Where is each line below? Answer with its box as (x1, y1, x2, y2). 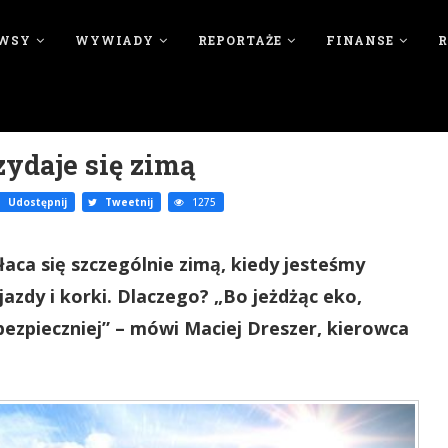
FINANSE (325, 32, 394, 48)
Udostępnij (5, 195, 67, 209)
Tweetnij (102, 195, 153, 209)
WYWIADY (74, 32, 154, 48)
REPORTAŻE (197, 32, 282, 48)
